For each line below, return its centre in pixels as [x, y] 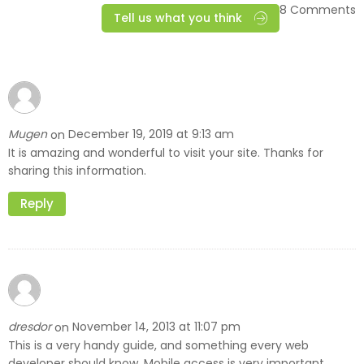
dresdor [31, 327]
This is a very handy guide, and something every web [158, 345]
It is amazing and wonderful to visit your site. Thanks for [166, 152]
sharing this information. [77, 170]
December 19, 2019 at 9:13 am [151, 134]
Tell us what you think [178, 18]
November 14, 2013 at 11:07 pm [156, 327]
